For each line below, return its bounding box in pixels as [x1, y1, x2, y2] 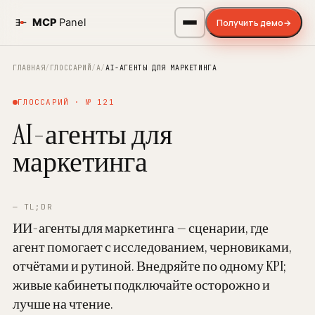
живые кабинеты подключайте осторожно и [12, 276, 270, 294]
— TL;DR [12, 202, 53, 212]
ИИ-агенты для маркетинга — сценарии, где [12, 219, 269, 237]
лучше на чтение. [12, 295, 113, 313]
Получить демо [217, 16, 284, 29]
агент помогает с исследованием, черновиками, [12, 238, 292, 256]
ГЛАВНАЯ [12, 63, 46, 72]
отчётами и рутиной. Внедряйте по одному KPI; [12, 257, 286, 275]
